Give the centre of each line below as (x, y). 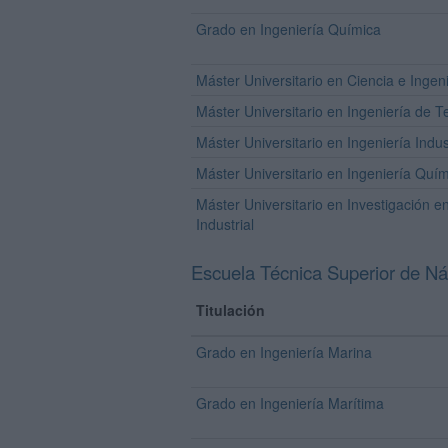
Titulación (230, 310)
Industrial (225, 224)
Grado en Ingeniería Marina (284, 352)
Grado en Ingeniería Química (288, 29)
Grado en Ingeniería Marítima (290, 403)
